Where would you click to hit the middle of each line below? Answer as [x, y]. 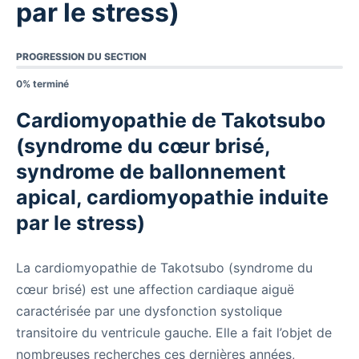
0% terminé [42, 84]
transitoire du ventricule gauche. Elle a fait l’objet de [174, 333]
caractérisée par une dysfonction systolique [149, 311]
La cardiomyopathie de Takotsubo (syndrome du [164, 268]
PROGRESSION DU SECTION [81, 56]
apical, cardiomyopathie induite [172, 197]
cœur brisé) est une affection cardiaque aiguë [155, 289]
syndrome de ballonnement [151, 171]
